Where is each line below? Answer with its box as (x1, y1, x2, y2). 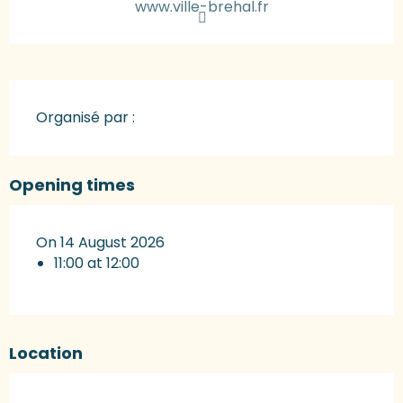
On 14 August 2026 (36, 232, 165, 254)
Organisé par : (36, 107, 135, 129)
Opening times (9, 174, 135, 197)
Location (9, 342, 83, 365)
